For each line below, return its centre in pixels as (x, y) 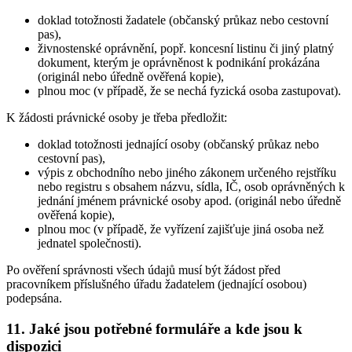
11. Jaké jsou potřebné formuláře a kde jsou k (154, 328)
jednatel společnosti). (90, 243)
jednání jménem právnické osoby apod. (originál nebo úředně (189, 200)
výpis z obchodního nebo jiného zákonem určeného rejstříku (187, 172)
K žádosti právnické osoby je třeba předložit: (117, 117)
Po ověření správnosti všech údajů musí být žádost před (143, 269)
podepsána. (34, 298)
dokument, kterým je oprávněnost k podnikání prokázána (179, 62)
